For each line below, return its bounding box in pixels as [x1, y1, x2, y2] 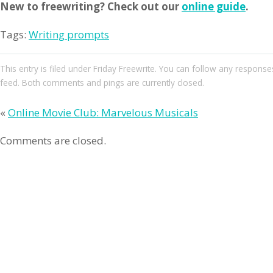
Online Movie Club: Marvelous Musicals [8, 105, 198, 120]
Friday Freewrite [93, 62, 155, 74]
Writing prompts [29, 27, 109, 42]
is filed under [41, 62, 93, 74]
